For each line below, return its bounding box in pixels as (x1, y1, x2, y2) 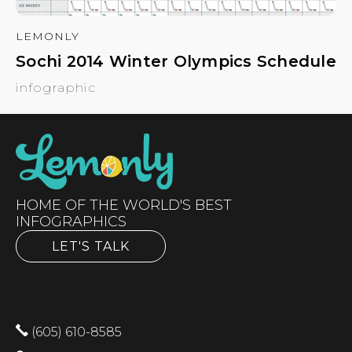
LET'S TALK (52, 238, 130, 254)
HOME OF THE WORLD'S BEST (16, 196, 232, 214)
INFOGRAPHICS (16, 212, 126, 230)
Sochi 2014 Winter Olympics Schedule (16, 51, 336, 71)
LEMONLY (16, 28, 79, 43)
